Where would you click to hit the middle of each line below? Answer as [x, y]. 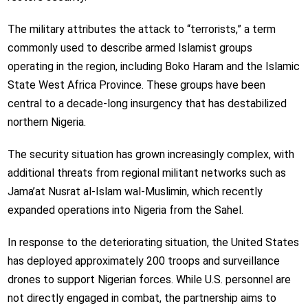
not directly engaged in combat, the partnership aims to [142, 298]
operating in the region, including [86, 66]
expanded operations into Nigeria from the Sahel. [125, 210]
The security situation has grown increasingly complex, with [151, 154]
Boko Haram [194, 66]
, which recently [224, 191]
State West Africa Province [74, 85]
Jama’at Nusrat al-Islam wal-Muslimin [97, 191]
